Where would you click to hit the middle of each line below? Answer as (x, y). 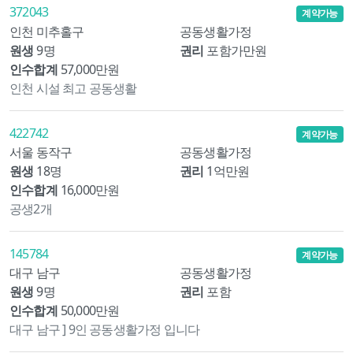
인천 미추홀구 (47, 31)
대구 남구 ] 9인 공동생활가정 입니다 (105, 329)
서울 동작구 (41, 152)
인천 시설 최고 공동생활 (73, 88)
